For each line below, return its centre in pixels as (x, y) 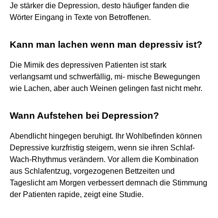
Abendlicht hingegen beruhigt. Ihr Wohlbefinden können (106, 136)
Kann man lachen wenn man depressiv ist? (106, 44)
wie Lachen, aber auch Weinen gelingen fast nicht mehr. (106, 88)
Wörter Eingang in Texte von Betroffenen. (80, 17)
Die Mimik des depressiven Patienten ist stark (88, 65)
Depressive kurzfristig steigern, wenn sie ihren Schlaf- (102, 147)
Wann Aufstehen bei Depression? (84, 115)
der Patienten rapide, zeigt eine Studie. (77, 194)
